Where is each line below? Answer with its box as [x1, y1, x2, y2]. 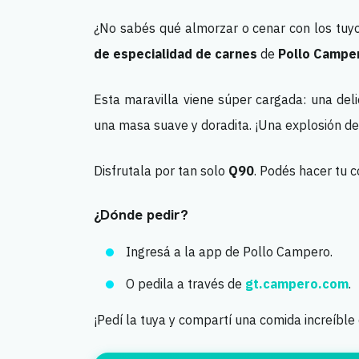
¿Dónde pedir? [94, 205, 188, 224]
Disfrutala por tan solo [94, 163, 228, 179]
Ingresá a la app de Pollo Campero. [126, 244, 333, 260]
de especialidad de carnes [94, 46, 257, 62]
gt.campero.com [245, 276, 349, 292]
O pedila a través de [126, 276, 245, 292]
